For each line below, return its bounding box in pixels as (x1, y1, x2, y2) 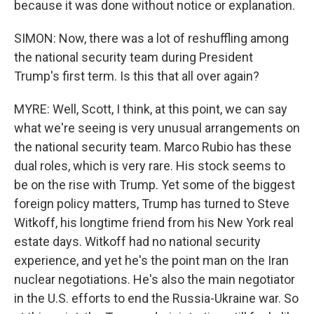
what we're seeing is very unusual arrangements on (14, 121, 300, 135)
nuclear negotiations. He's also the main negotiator (14, 272, 295, 287)
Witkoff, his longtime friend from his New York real (14, 215, 294, 230)
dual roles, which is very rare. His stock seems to (14, 158, 285, 173)
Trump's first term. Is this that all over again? (14, 69, 259, 83)
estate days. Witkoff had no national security (14, 234, 261, 249)
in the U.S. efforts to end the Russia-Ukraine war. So (14, 291, 299, 306)
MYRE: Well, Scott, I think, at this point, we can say (14, 102, 287, 116)
